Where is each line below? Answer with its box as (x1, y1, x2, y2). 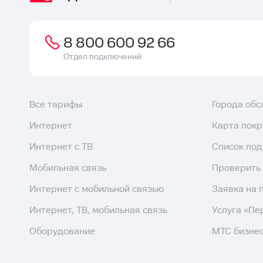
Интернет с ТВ (29, 141, 93, 153)
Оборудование (29, 226, 95, 237)
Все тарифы (29, 99, 82, 110)
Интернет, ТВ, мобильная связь (29, 205, 167, 216)
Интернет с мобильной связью (29, 184, 164, 195)
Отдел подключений (63, 52, 141, 62)
